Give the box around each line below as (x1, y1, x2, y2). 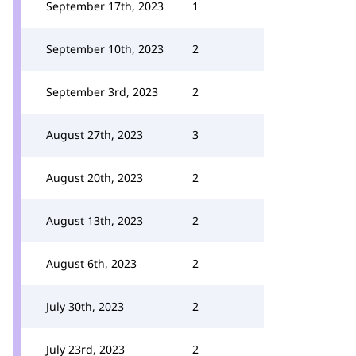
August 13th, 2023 (46, 213, 143, 228)
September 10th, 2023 (46, 41, 164, 56)
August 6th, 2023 (46, 256, 137, 271)
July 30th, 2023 (46, 299, 124, 314)
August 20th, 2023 (46, 170, 143, 185)
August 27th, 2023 (46, 127, 143, 142)
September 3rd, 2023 (46, 84, 158, 99)
